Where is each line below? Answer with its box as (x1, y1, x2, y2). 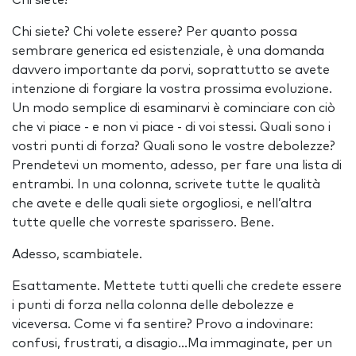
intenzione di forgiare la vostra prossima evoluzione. (12, 83, 332, 95)
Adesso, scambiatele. (12, 248, 142, 261)
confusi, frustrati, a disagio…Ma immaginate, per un (12, 337, 332, 350)
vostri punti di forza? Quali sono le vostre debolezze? (12, 140, 335, 153)
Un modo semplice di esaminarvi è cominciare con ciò (12, 102, 335, 114)
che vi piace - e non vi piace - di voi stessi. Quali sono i (12, 121, 331, 133)
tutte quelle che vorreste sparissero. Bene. (12, 216, 274, 229)
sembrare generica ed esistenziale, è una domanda (12, 44, 324, 57)
